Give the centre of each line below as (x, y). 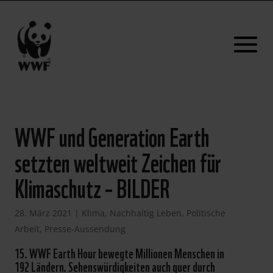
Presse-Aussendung (85, 229)
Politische (206, 213)
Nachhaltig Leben (145, 213)
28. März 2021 (43, 213)
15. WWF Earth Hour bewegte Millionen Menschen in (119, 252)
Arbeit (27, 229)
